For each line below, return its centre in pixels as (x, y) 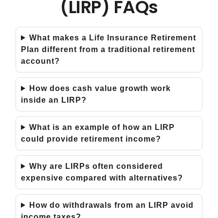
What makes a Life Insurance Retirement (112, 37)
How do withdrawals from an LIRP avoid (111, 205)
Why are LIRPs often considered (96, 166)
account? (40, 61)
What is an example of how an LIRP (102, 127)
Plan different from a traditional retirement (108, 49)
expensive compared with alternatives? (102, 178)
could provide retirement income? (91, 139)
